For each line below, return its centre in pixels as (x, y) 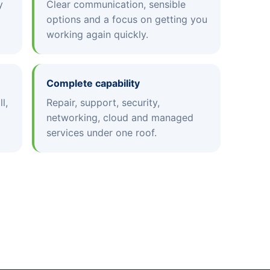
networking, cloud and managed (120, 117)
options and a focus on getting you (127, 19)
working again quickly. (98, 34)
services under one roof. (102, 132)
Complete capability (93, 83)
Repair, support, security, (103, 102)
